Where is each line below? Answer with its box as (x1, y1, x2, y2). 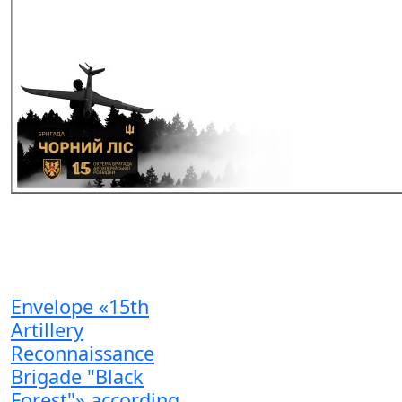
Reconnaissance (11, 339, 154, 366)
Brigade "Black (11, 363, 144, 389)
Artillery (11, 316, 83, 343)
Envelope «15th (11, 293, 149, 319)
